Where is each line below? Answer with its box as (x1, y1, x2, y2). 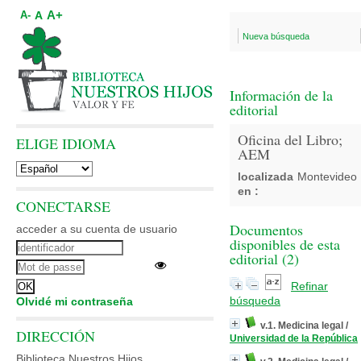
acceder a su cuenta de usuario (16, 222, 177, 235)
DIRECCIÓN (16, 326, 95, 346)
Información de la (230, 85, 333, 105)
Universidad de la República (230, 333, 358, 344)
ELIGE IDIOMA (16, 134, 116, 153)
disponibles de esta (230, 234, 340, 254)
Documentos (230, 220, 303, 239)
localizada (238, 170, 293, 183)
